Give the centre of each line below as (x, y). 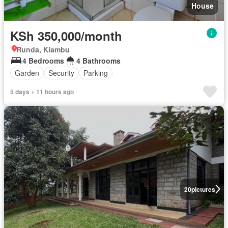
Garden (27, 73)
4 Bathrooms (98, 60)
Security (61, 73)
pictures (203, 189)
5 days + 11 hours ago (42, 91)
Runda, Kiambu (43, 49)
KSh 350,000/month (66, 35)
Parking (96, 73)
